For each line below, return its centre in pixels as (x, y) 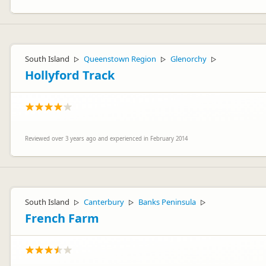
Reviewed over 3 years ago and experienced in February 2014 (106, 139)
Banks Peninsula (167, 202)
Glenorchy (189, 59)
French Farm (62, 218)
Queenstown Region (120, 59)
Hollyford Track (70, 75)
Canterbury (104, 202)
